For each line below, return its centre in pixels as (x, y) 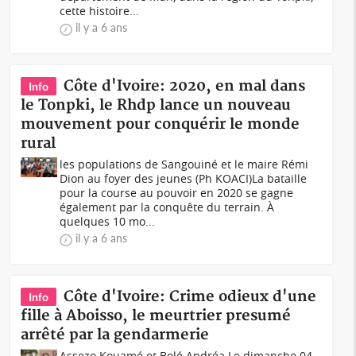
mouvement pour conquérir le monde (161, 124)
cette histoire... (100, 11)
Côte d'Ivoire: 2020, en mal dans (185, 86)
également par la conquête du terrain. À (167, 207)
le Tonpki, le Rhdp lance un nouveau (156, 105)
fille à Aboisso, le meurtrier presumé (156, 316)
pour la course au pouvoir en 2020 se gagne (177, 193)
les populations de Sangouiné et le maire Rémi (184, 164)
